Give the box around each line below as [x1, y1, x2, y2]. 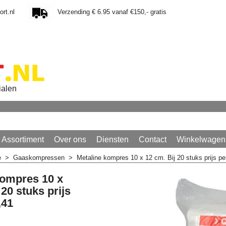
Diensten [96, 135, 129, 144]
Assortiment [2, 135, 44, 144]
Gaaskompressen [13, 154, 65, 161]
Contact [139, 135, 166, 144]
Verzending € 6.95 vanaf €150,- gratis [58, 8, 166, 16]
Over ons [54, 135, 86, 144]
